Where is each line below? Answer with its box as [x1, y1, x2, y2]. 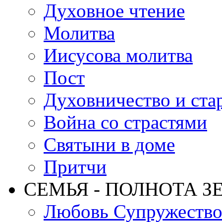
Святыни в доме [44, 134, 175, 155]
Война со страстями [44, 111, 207, 133]
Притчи [44, 156, 107, 177]
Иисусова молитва [44, 45, 193, 66]
